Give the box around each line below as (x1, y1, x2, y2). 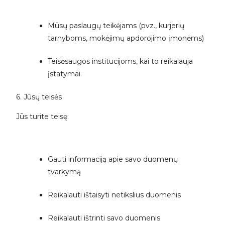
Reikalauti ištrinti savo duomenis (47, 213, 160, 222)
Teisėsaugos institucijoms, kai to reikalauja (47, 56, 193, 66)
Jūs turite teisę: (16, 111, 69, 121)
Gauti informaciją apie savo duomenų (47, 154, 178, 164)
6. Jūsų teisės (16, 92, 62, 101)
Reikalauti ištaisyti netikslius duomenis (47, 190, 181, 199)
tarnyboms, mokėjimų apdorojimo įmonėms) (47, 33, 204, 43)
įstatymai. (47, 69, 82, 78)
